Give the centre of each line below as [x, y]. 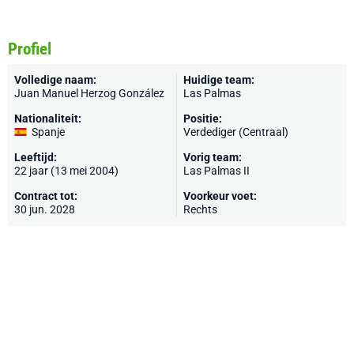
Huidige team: [219, 80]
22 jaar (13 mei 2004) [66, 171]
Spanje [48, 132]
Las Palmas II [217, 171]
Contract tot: [46, 196]
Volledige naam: [55, 80]
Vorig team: [213, 157]
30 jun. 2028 [45, 209]
